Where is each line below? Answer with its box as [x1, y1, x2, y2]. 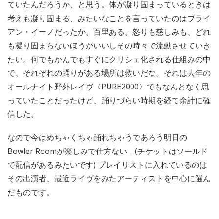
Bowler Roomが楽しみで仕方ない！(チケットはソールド [7, 146, 208, 156]
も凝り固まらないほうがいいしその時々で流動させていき [7, 40, 211, 51]
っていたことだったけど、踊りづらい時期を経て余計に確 [7, 95, 211, 106]
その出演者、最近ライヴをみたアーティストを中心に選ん [7, 173, 211, 184]
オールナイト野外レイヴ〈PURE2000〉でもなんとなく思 [7, 81, 209, 92]
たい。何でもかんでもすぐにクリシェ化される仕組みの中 [7, 54, 211, 65]
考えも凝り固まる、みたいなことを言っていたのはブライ [7, 13, 211, 23]
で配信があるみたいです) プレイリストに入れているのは [7, 159, 207, 170]
